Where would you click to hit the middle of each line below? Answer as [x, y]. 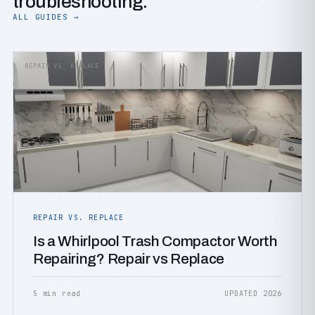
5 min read [57, 294]
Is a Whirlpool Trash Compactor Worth [155, 241]
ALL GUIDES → [46, 17]
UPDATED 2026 [253, 294]
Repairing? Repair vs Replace [129, 259]
